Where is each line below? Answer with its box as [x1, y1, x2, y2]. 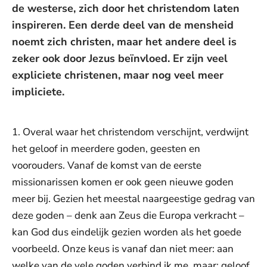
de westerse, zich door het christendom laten [12, 1, 240, 15]
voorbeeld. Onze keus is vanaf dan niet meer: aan [12, 242, 234, 256]
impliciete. [12, 85, 64, 99]
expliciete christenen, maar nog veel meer [12, 68, 223, 82]
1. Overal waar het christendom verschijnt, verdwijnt [12, 125, 249, 139]
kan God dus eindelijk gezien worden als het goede [12, 225, 241, 239]
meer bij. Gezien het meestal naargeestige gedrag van [12, 192, 255, 206]
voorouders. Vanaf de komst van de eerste [12, 159, 201, 172]
